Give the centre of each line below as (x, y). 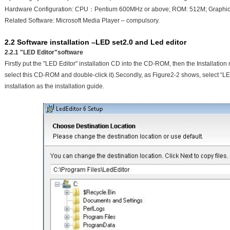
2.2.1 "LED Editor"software (44, 52)
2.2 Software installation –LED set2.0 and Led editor (95, 42)
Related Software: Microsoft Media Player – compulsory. (82, 20)
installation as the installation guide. (54, 86)
